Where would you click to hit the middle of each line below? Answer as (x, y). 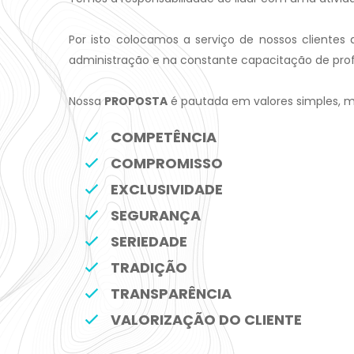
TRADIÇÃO (149, 267)
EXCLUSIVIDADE (167, 189)
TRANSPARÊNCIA (171, 294)
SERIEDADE (149, 241)
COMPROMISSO (167, 163)
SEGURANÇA (156, 215)
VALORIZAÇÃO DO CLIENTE (206, 320)
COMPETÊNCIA (164, 137)
